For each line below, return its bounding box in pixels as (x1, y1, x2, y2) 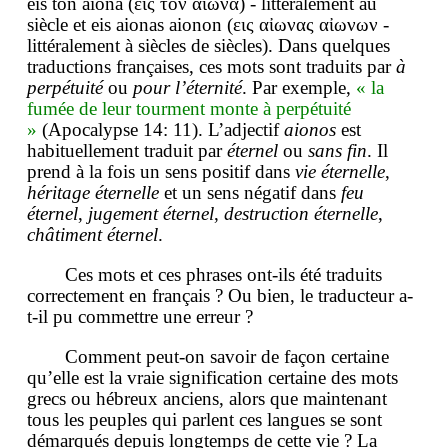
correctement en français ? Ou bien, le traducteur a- (27, 285, 413, 307)
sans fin (308, 140, 367, 162)
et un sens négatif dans (159, 182, 341, 204)
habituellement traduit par (27, 140, 227, 162)
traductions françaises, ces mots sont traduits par (27, 56, 396, 78)
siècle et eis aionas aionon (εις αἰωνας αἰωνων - (27, 14, 389, 36)
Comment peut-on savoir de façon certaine (65, 346, 389, 368)
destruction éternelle (224, 203, 378, 225)
